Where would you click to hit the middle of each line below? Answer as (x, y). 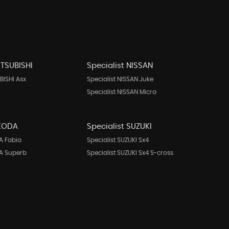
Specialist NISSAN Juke (120, 79)
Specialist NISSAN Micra (122, 92)
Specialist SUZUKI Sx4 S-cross (130, 153)
